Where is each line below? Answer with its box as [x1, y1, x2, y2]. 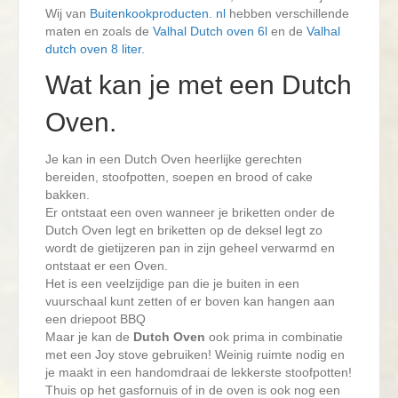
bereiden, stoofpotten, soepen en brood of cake [45, 170, 313, 185]
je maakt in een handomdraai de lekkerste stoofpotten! [45, 365, 352, 380]
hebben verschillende [226, 6, 349, 21]
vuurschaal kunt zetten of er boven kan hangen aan [45, 294, 335, 309]
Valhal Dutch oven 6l [153, 24, 267, 39]
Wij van [45, 6, 90, 21]
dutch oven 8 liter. [45, 42, 145, 57]
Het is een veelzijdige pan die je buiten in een [45, 276, 299, 291]
